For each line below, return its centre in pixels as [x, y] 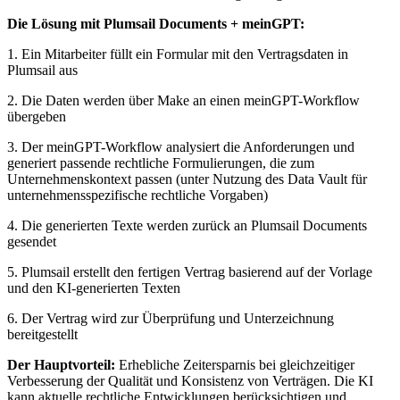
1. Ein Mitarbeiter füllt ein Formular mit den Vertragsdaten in [178, 54]
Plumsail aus [42, 70]
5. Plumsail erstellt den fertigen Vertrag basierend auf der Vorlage [190, 271]
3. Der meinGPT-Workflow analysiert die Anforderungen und [181, 146]
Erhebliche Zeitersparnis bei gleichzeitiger [235, 364]
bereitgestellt [42, 334]
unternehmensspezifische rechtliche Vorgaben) [137, 195]
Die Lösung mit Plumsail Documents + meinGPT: [156, 23]
